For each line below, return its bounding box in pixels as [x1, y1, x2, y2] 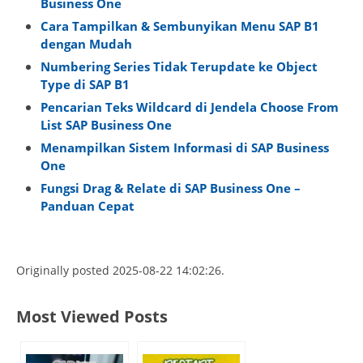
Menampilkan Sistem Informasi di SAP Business [41, 139, 329, 156]
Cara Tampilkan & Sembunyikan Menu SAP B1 [41, 18, 319, 35]
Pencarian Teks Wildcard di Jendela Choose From [41, 99, 339, 116]
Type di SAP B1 [41, 76, 130, 93]
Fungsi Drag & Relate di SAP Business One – [41, 180, 301, 197]
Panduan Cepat [41, 198, 135, 215]
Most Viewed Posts [16, 305, 168, 328]
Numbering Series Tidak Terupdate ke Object [41, 58, 318, 75]
